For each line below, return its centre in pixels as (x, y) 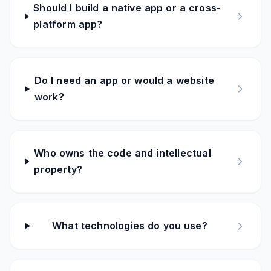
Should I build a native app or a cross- (127, 8)
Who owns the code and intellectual (122, 153)
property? (58, 169)
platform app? (68, 24)
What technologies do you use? (130, 226)
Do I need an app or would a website (124, 80)
